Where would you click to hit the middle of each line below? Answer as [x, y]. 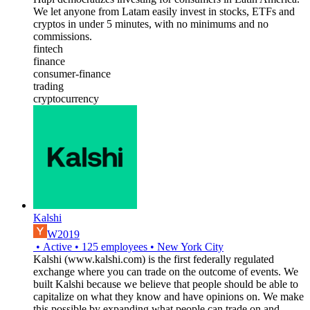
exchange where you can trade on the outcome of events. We [166, 271]
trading [48, 86]
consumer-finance [72, 73]
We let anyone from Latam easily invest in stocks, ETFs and [164, 11]
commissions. [63, 36]
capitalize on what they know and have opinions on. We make [168, 296]
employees [123, 246]
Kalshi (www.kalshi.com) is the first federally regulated [154, 259]
